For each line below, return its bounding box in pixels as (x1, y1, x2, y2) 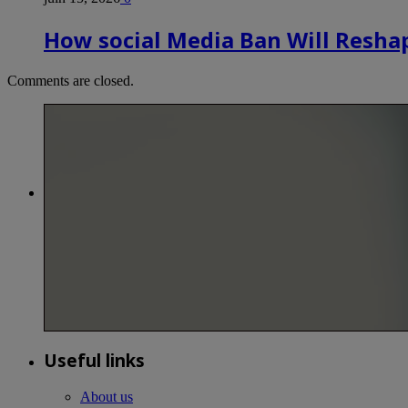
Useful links (44, 348, 145, 372)
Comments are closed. (7, 73, 134, 89)
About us (80, 388, 133, 404)
